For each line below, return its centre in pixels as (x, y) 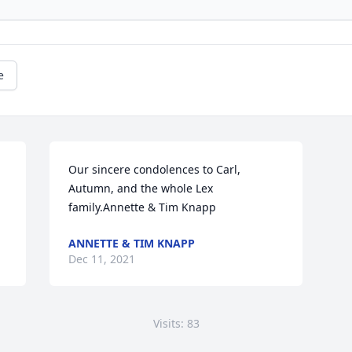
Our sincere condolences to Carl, (155, 169)
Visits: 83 (176, 323)
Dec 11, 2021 (102, 259)
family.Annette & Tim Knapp (143, 207)
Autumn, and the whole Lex (141, 188)
